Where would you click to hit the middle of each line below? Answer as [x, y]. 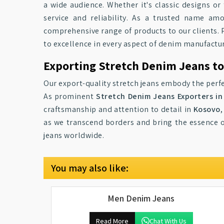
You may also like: [90, 168]
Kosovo [207, 109]
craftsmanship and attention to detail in [118, 109]
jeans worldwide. [74, 135]
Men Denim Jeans [141, 198]
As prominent [70, 96]
